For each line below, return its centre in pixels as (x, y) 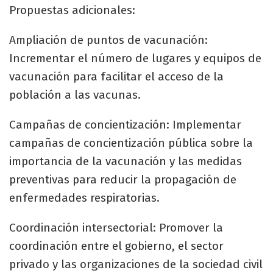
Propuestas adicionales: (72, 10)
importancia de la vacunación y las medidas (126, 161)
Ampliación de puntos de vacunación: (108, 40)
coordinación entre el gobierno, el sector (116, 246)
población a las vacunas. (75, 94)
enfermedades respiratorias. (84, 197)
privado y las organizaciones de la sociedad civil (136, 264)
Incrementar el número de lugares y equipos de (135, 58)
